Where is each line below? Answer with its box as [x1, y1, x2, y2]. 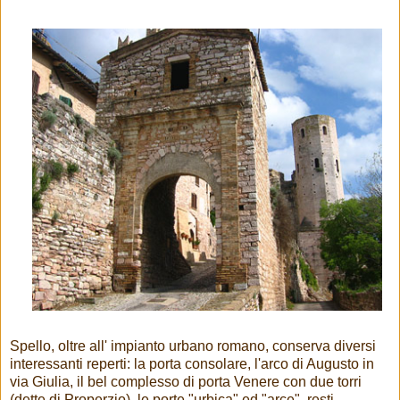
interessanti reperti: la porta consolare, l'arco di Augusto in [10, 356, 374, 372]
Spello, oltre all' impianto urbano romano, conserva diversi [10, 338, 376, 354]
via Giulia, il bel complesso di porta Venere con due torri [10, 374, 362, 390]
